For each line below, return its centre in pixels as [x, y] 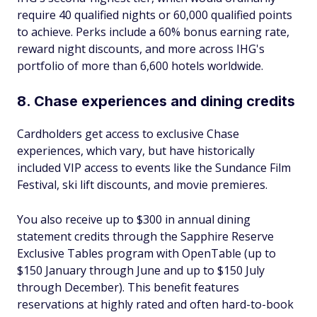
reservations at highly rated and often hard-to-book [155, 304]
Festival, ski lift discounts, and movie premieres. [142, 185]
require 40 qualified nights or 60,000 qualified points [155, 15]
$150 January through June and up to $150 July [141, 270]
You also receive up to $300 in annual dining [134, 219]
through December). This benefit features [128, 287]
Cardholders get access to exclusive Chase [128, 134]
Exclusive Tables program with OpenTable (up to [146, 253]
